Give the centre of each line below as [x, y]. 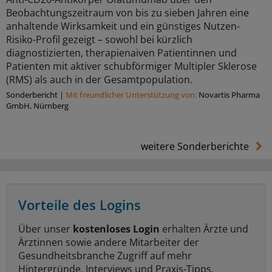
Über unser [46, 229]
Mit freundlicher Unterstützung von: [132, 95]
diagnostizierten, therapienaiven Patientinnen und [121, 53]
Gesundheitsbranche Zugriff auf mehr [105, 256]
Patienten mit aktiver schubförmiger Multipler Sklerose [131, 66]
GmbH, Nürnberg [37, 106]
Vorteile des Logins [80, 205]
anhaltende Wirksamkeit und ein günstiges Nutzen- [123, 26]
